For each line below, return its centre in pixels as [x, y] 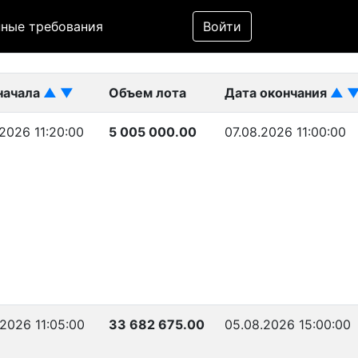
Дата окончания [277, 93]
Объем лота [147, 93]
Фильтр [222, 11]
